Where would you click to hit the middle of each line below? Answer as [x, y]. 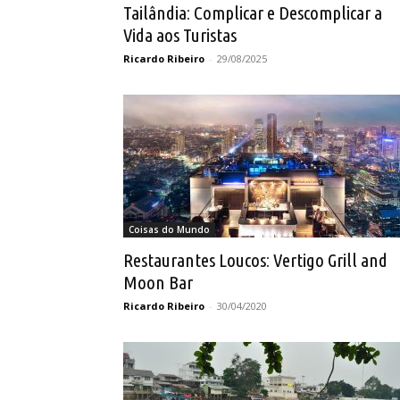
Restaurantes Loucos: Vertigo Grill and [255, 260]
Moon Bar [158, 282]
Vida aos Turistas [180, 35]
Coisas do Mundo [169, 229]
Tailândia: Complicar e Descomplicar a [253, 12]
